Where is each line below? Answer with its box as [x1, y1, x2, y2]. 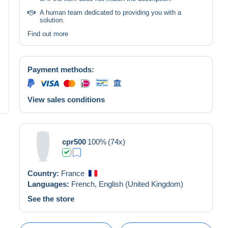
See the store [27, 194, 74, 203]
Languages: [27, 179, 71, 188]
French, [71, 179, 99, 188]
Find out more [27, 30, 68, 38]
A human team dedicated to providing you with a [40, 8, 181, 16]
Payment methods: [27, 65, 94, 74]
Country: [27, 168, 61, 178]
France [61, 168, 84, 178]
